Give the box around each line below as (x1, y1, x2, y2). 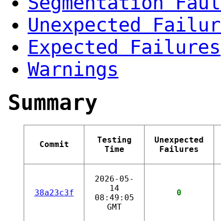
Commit (39, 139, 69, 149)
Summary (8, 90, 98, 115)
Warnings (28, 58, 118, 80)
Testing (97, 135, 132, 145)
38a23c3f (34, 187, 74, 197)
